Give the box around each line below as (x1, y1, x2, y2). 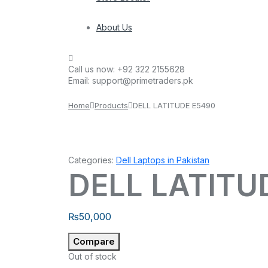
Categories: (68, 154, 114, 165)
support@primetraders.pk (92, 75, 193, 86)
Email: (68, 75, 92, 86)
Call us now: (68, 63, 117, 74)
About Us (96, 22, 132, 32)
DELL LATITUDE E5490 (133, 100, 215, 110)
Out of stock (68, 251, 117, 261)
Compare (73, 235, 115, 247)
